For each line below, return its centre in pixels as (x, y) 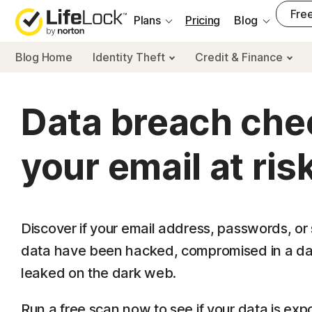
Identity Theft (131, 57)
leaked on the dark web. (99, 273)
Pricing (203, 20)
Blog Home (44, 57)
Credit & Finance (241, 57)
